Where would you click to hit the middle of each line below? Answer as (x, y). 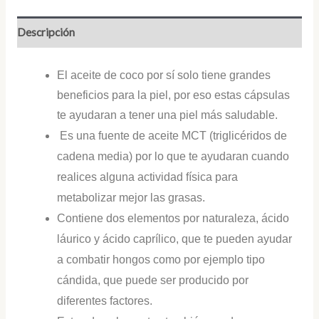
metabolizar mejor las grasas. (131, 198)
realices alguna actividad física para (148, 177)
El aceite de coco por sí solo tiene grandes (164, 75)
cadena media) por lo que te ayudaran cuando (173, 157)
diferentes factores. (105, 301)
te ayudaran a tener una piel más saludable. (168, 115)
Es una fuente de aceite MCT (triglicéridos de (172, 136)
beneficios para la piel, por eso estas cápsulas (174, 95)
